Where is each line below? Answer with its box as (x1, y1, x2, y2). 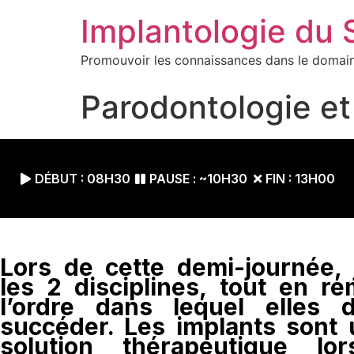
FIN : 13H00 (265, 171, 336, 186)
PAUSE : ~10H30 (149, 171, 247, 186)
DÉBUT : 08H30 (34, 171, 130, 186)
